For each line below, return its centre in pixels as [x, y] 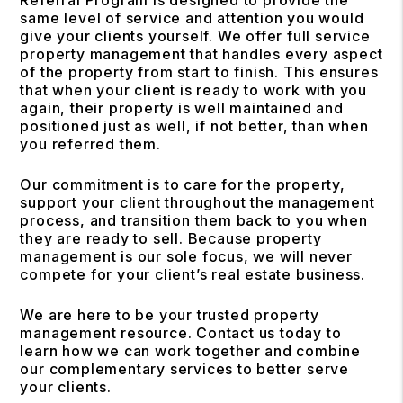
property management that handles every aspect [201, 54]
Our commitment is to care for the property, [183, 184]
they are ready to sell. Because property [171, 238]
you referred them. [90, 143]
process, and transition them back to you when [194, 220]
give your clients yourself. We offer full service [195, 36]
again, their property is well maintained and [182, 107]
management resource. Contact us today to [181, 332]
